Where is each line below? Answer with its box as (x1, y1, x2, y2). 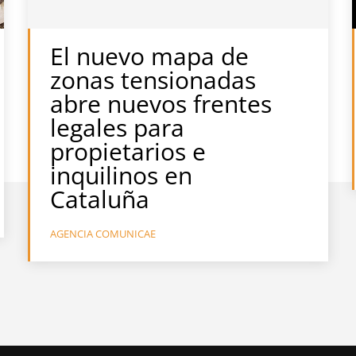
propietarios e (50, 134, 207, 168)
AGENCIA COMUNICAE (50, 226, 157, 241)
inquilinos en (50, 158, 193, 192)
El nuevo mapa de (50, 39, 250, 72)
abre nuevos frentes (50, 87, 273, 120)
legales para (50, 110, 185, 144)
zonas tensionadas (50, 63, 257, 96)
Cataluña (50, 182, 150, 215)
